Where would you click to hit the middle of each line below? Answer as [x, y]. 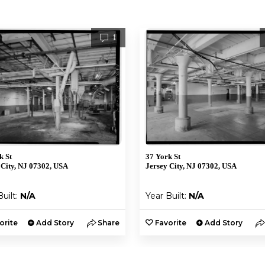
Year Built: [167, 196]
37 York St [163, 156]
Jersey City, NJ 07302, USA [191, 166]
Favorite [171, 223]
